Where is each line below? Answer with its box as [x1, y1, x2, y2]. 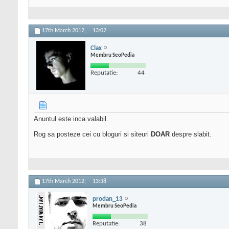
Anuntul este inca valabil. [34, 115, 108, 123]
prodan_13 [93, 195, 123, 202]
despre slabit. [170, 130, 212, 139]
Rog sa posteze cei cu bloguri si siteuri [34, 130, 151, 139]
